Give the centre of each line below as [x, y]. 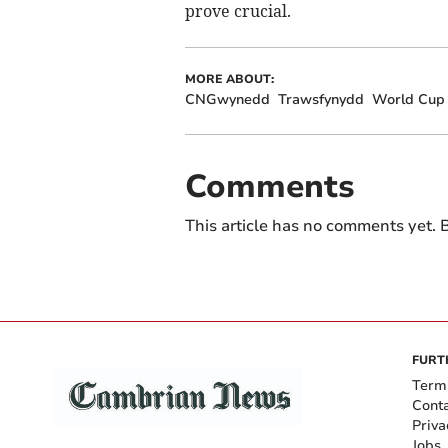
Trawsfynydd [320, 99]
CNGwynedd [227, 99]
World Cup [408, 99]
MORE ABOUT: [229, 78]
